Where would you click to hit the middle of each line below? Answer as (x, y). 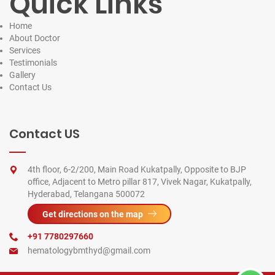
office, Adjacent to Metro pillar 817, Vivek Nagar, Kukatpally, (140, 181)
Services (25, 50)
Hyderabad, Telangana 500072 (86, 194)
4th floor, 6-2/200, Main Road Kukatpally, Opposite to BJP (137, 169)
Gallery (22, 75)
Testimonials (33, 62)
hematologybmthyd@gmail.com (89, 250)
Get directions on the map (93, 214)
